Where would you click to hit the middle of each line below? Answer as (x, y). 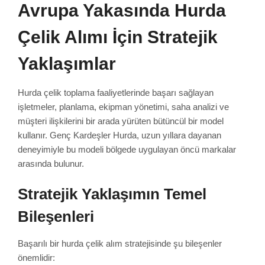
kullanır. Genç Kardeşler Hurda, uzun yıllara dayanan (119, 135)
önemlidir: (36, 257)
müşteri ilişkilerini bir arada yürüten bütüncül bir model (121, 121)
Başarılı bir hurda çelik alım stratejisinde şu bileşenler (120, 243)
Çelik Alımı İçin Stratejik (118, 37)
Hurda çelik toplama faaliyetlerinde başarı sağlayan (116, 92)
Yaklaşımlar (67, 63)
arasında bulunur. (51, 163)
